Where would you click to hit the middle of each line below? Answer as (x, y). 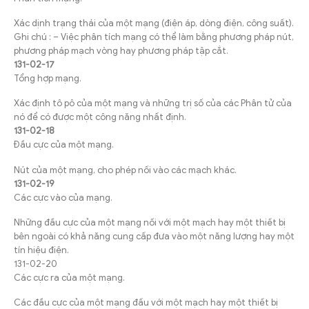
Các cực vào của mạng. (63, 197)
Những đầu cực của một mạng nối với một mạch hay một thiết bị (150, 222)
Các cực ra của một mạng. (69, 277)
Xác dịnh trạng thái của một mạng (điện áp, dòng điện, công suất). (154, 23)
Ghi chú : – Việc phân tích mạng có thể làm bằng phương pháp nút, (154, 37)
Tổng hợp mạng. (48, 79)
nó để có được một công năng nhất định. (100, 117)
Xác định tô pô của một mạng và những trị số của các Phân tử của (153, 103)
